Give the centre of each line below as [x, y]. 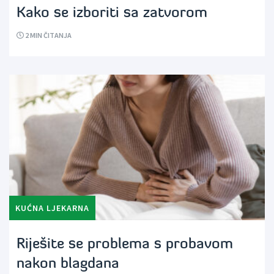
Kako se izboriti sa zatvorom [112, 13]
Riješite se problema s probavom [125, 245]
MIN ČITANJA [51, 35]
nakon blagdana [68, 265]
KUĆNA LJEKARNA [52, 208]
